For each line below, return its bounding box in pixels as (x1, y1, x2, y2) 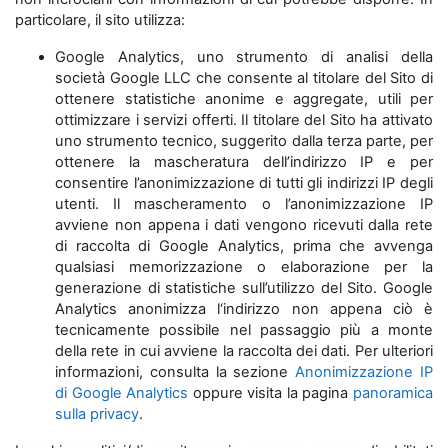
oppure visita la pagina (188, 384, 354, 402)
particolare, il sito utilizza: (15, 11, 185, 29)
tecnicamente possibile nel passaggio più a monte (55, 321, 433, 339)
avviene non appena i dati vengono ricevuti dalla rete (55, 216, 433, 234)
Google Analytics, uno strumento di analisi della (55, 48, 433, 66)
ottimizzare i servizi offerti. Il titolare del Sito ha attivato (55, 111, 433, 129)
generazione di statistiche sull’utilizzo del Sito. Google (55, 279, 433, 297)
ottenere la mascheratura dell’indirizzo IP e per (55, 153, 433, 171)
